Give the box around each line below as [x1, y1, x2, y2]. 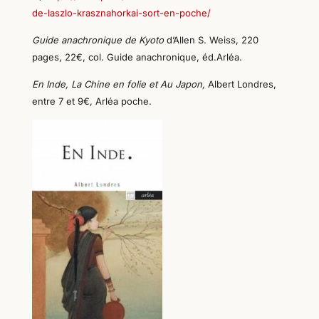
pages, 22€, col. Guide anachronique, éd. [31, 51, 216, 63]
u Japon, [166, 78, 208, 90]
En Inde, [31, 78, 71, 90]
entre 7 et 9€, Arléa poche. [31, 95, 152, 107]
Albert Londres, [207, 78, 276, 90]
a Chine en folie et [75, 78, 160, 90]
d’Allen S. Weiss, [166, 34, 241, 46]
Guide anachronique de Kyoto [31, 34, 167, 46]
